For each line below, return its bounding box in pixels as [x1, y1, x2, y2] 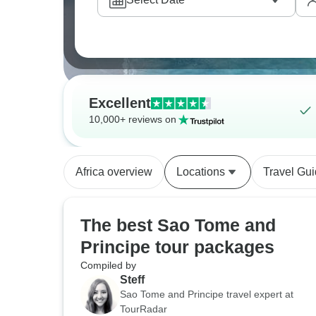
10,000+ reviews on [89, 114, 176, 125]
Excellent [89, 95, 151, 111]
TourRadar [120, 303, 167, 315]
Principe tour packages [80, 237, 274, 257]
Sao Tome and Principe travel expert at [120, 288, 293, 300]
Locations [176, 166, 225, 178]
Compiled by [80, 260, 136, 271]
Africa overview [75, 166, 152, 178]
